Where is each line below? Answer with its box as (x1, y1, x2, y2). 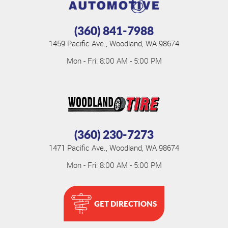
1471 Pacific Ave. (49, 142, 106, 153)
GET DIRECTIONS (94, 198, 157, 210)
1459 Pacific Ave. (49, 38, 106, 49)
